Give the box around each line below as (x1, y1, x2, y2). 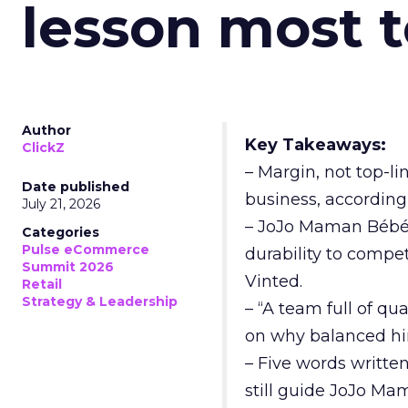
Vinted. (245, 271, 302, 291)
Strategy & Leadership (22, 293, 178, 310)
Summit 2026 (22, 259, 114, 275)
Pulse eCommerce (22, 241, 149, 258)
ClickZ (22, 139, 65, 156)
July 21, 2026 (22, 196, 100, 212)
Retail (22, 276, 62, 292)
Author (22, 122, 71, 138)
